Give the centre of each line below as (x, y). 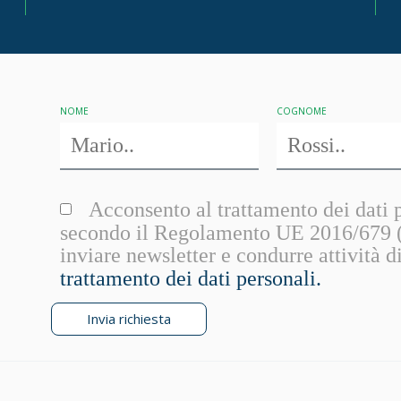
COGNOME (301, 111)
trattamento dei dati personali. (190, 278)
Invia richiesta (128, 318)
